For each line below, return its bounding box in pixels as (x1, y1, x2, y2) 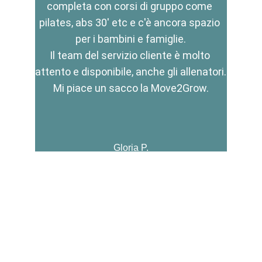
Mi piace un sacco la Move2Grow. (53, 82, 209, 94)
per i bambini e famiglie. (75, 33, 187, 45)
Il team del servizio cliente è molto (49, 49, 212, 61)
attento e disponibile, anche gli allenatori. (35, 65, 227, 78)
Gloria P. (113, 143, 149, 153)
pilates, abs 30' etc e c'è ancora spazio (39, 16, 223, 29)
